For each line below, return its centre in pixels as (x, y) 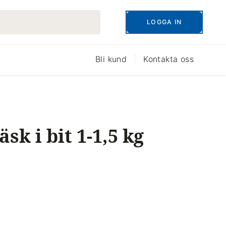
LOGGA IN (164, 22)
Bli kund (111, 59)
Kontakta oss (168, 59)
